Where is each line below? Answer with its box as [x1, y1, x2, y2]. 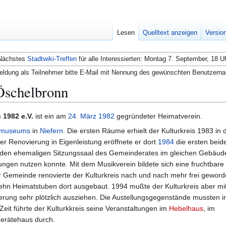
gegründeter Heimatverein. [115, 112, 202, 121]
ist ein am [35, 112, 68, 121]
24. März [68, 112, 96, 121]
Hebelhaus [169, 204, 203, 213]
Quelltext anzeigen [143, 29, 198, 37]
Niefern [40, 127, 63, 135]
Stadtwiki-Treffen [27, 54, 77, 63]
